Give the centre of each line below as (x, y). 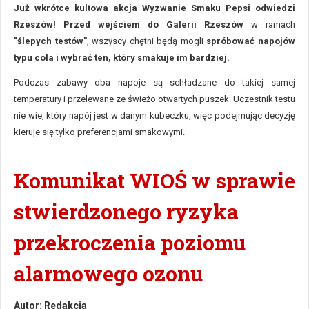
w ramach (273, 24)
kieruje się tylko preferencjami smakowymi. (99, 132)
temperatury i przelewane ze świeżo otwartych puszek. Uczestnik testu (154, 99)
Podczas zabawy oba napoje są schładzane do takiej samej (154, 82)
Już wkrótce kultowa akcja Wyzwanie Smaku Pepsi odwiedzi (154, 8)
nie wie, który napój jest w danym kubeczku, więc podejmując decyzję (154, 116)
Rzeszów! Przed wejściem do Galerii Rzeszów (132, 24)
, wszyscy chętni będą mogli (147, 41)
